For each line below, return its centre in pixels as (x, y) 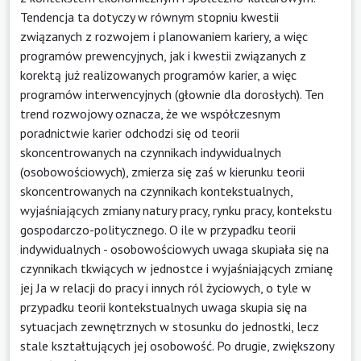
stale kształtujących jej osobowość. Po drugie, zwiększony (177, 345)
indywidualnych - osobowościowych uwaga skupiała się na (174, 249)
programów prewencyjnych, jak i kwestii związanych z (163, 55)
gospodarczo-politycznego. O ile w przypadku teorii (158, 229)
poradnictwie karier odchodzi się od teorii (130, 133)
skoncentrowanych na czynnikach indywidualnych (151, 152)
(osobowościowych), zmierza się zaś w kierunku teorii (162, 171)
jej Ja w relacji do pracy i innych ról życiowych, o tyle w (166, 287)
